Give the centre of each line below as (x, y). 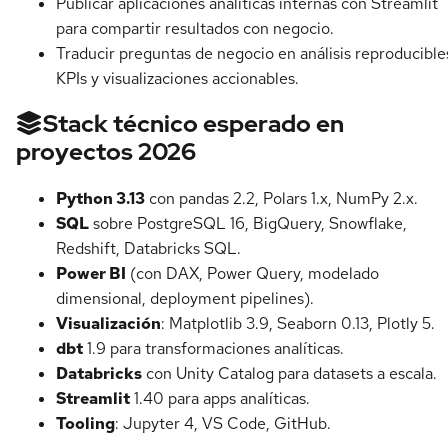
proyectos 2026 (106, 152)
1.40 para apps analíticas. (220, 399)
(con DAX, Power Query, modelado (252, 274)
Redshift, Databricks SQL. (148, 249)
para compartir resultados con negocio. (195, 28)
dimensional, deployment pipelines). (185, 299)
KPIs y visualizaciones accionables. (177, 78)
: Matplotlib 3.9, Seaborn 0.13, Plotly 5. (298, 324)
